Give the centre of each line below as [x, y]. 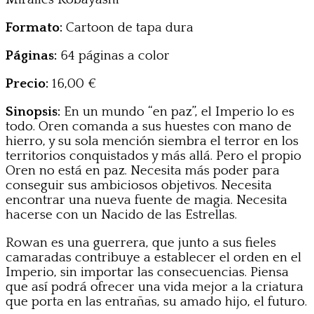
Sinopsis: [33, 111]
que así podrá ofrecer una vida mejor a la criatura [155, 287]
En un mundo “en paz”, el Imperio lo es [177, 111]
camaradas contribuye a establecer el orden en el [153, 257]
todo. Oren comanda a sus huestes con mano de [149, 126]
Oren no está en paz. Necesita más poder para [143, 170]
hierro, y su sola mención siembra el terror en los [152, 141]
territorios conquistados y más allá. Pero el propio [153, 156]
